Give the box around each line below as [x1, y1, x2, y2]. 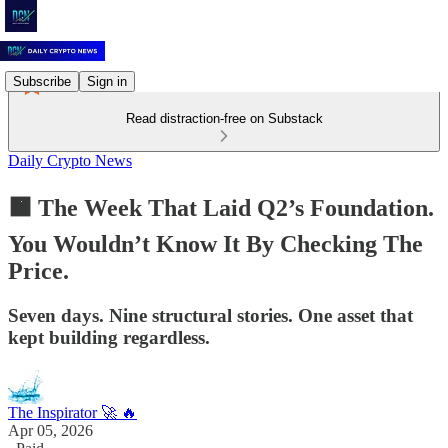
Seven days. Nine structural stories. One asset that [8, 304, 413, 326]
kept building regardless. [8, 326, 210, 348]
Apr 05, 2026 [8, 421, 93, 439]
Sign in [87, 73, 127, 89]
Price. [8, 257, 69, 284]
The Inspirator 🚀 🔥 [8, 403, 137, 421]
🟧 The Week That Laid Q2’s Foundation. [8, 194, 434, 221]
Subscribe [13, 73, 71, 89]
